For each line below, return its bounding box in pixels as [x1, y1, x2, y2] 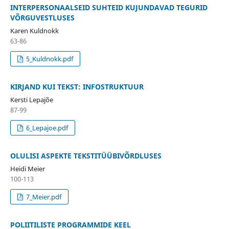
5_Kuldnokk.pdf [25, 54, 74, 63]
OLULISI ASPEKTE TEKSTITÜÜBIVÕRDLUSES [10, 150, 162, 161]
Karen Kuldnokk [10, 26, 59, 35]
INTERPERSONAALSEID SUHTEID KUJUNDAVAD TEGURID [10, 2, 208, 12]
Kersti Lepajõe [10, 95, 53, 104]
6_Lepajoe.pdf [25, 123, 68, 132]
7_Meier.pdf [25, 192, 62, 201]
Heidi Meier [10, 164, 45, 173]
